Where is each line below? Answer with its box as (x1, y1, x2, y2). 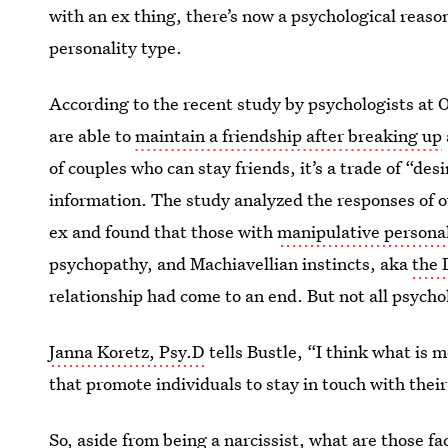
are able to (49, 124, 136, 147)
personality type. (49, 36, 183, 59)
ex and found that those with (49, 220, 278, 243)
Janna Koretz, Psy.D (49, 340, 206, 363)
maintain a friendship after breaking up (135, 124, 443, 147)
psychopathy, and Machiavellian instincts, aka (49, 252, 413, 275)
